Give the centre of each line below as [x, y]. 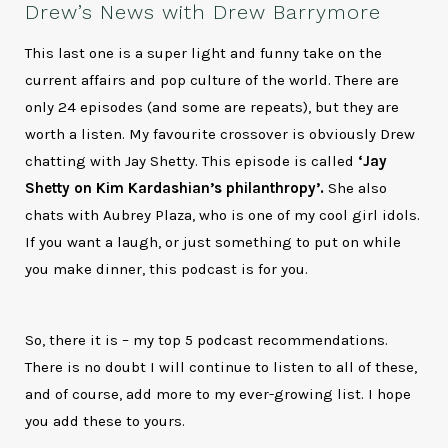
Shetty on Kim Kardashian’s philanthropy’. [175, 188]
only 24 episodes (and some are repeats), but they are [212, 107]
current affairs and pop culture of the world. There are [212, 80]
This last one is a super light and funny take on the [204, 53]
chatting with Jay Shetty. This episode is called [192, 161]
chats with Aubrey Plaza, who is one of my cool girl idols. [223, 215]
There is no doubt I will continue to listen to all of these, [221, 367]
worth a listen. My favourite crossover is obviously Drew [220, 134]
